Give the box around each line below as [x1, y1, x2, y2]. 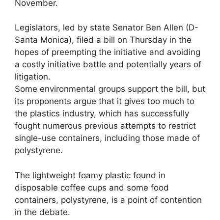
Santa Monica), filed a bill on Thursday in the [15, 35, 192, 45]
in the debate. [15, 207, 70, 217]
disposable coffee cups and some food [15, 182, 169, 192]
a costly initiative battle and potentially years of [15, 59, 201, 69]
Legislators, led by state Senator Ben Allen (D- [15, 23, 198, 32]
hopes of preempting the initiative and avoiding [15, 47, 200, 57]
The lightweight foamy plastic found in [15, 170, 165, 180]
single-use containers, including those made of [15, 133, 200, 143]
